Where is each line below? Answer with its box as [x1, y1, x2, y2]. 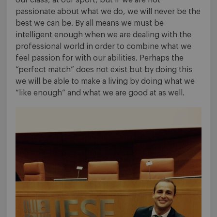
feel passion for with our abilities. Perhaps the [15, 54, 184, 62]
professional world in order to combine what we [15, 42, 191, 50]
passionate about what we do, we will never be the [15, 7, 201, 15]
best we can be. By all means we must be [15, 19, 164, 27]
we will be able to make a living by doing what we [15, 77, 195, 85]
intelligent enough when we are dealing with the [15, 31, 191, 39]
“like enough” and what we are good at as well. [15, 89, 185, 97]
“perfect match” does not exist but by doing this [15, 65, 192, 74]
